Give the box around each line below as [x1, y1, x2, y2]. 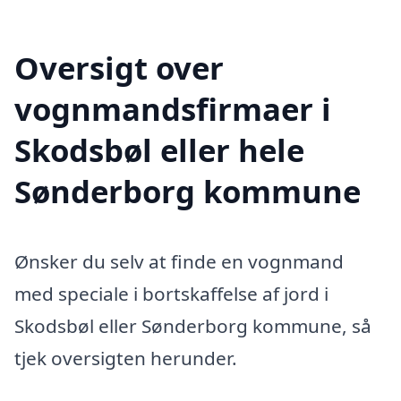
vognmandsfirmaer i [14, 87, 331, 130]
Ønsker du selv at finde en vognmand [14, 248, 344, 274]
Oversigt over [14, 46, 224, 89]
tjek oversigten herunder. [14, 345, 237, 371]
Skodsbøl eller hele [14, 128, 304, 171]
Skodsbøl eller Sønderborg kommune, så [14, 312, 371, 338]
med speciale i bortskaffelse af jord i [14, 280, 328, 306]
